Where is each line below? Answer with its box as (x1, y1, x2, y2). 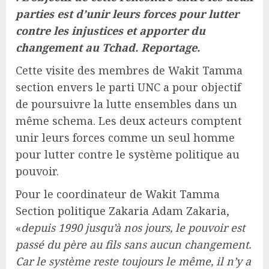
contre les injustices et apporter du (16, 23, 205, 38)
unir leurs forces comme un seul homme (16, 130, 235, 145)
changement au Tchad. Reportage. (16, 40, 200, 55)
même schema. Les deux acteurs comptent (16, 113, 242, 128)
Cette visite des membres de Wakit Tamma (16, 62, 243, 77)
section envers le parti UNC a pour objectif (16, 79, 241, 94)
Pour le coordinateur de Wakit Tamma (16, 186, 220, 201)
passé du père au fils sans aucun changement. (16, 237, 251, 252)
